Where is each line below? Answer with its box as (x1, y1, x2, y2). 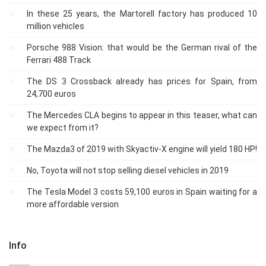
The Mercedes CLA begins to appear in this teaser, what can (27, 110, 257, 120)
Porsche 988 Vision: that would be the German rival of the (27, 42, 257, 52)
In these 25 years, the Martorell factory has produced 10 (27, 8, 257, 18)
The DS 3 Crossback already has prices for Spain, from (27, 76, 257, 86)
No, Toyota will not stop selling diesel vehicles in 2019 (27, 165, 229, 175)
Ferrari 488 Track (27, 55, 91, 65)
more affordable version (27, 199, 119, 209)
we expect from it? (27, 122, 99, 132)
